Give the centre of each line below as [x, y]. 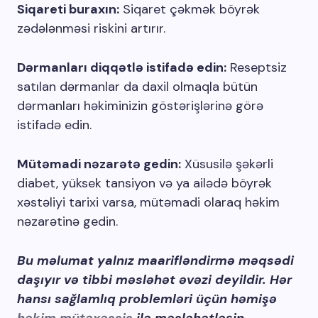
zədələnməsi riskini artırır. [91, 28]
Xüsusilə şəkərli [227, 164]
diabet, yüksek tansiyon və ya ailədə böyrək [144, 183]
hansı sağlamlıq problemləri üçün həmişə [147, 299]
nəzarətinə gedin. [67, 221]
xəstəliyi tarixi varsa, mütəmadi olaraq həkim [148, 202]
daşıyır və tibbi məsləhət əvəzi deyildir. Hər [154, 280]
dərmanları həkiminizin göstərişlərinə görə [140, 106]
